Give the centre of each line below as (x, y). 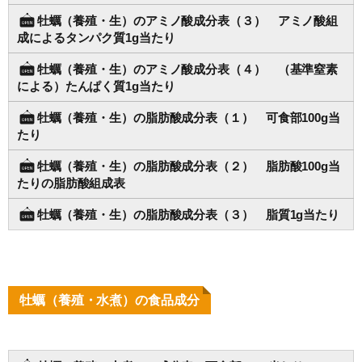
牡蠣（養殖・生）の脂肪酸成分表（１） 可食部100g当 (188, 118)
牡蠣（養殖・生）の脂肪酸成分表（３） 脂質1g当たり (188, 215)
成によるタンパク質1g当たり (96, 38)
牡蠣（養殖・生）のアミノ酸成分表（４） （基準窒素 (187, 69)
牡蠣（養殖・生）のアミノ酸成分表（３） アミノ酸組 (187, 21)
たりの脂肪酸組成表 (72, 183)
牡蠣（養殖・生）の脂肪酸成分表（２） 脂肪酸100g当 (188, 166)
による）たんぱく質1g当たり (96, 86)
